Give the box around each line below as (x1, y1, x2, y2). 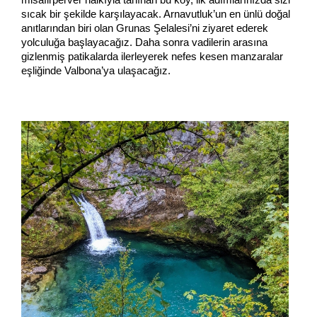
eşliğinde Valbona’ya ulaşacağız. (21, 64, 171, 76)
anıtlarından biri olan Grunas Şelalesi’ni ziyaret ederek (21, 22, 268, 34)
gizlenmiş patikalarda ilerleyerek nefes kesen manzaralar (21, 50, 283, 62)
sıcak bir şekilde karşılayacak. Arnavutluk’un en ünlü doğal (21, 8, 290, 20)
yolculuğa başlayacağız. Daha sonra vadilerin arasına (21, 36, 267, 48)
